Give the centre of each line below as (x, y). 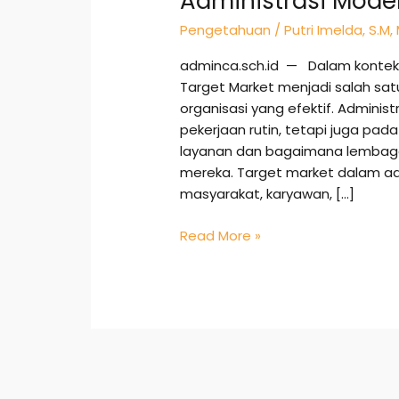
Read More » (221, 235)
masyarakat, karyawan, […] (268, 194)
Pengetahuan (226, 30)
